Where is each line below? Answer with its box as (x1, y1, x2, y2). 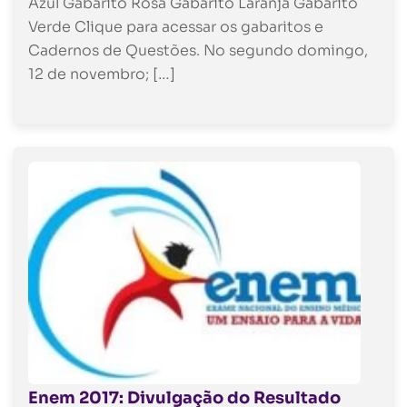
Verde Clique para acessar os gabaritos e (28, 16, 323, 36)
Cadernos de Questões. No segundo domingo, (28, 40, 368, 60)
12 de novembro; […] (28, 64, 175, 84)
